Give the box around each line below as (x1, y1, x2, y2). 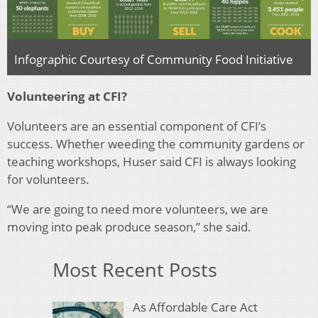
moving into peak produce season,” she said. (7, 219, 251, 236)
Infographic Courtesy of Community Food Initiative (14, 51, 293, 68)
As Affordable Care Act (132, 298, 258, 315)
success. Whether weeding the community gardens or (7, 136, 305, 153)
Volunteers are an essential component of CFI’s (7, 118, 266, 135)
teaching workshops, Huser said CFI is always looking (7, 153, 296, 170)
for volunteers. (7, 171, 89, 188)
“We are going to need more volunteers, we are (7, 201, 268, 218)
